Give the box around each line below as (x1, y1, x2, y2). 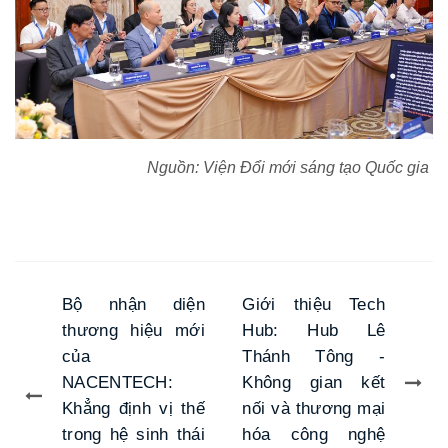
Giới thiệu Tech (242, 295, 386, 315)
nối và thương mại (242, 399, 386, 419)
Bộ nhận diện (62, 295, 205, 315)
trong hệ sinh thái (62, 425, 205, 445)
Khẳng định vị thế (62, 399, 205, 419)
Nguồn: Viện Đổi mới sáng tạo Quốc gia (147, 159, 433, 177)
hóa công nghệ (242, 425, 386, 445)
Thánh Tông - (242, 347, 386, 367)
